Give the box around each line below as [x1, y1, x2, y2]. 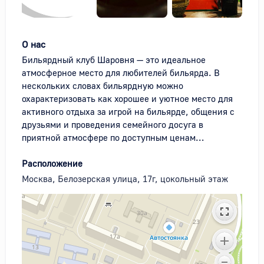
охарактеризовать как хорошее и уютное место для [22, 93, 233, 104]
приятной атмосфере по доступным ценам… [22, 131, 204, 143]
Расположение [22, 157, 82, 169]
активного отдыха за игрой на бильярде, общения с [22, 105, 235, 117]
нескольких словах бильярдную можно [22, 80, 183, 91]
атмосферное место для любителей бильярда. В [22, 67, 220, 78]
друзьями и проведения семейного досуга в [22, 118, 203, 130]
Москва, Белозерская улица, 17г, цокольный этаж [22, 173, 228, 184]
